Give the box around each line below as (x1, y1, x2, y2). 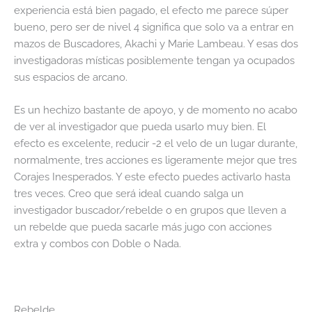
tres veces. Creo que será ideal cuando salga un (14, 187, 244, 199)
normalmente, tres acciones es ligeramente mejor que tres (14, 153, 297, 166)
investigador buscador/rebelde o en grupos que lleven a (14, 203, 286, 216)
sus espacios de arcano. (14, 70, 127, 83)
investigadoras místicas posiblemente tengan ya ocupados (14, 54, 295, 66)
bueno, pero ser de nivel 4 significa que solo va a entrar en (14, 20, 294, 33)
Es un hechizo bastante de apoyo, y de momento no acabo (14, 103, 297, 116)
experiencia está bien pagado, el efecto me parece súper (14, 3, 288, 16)
